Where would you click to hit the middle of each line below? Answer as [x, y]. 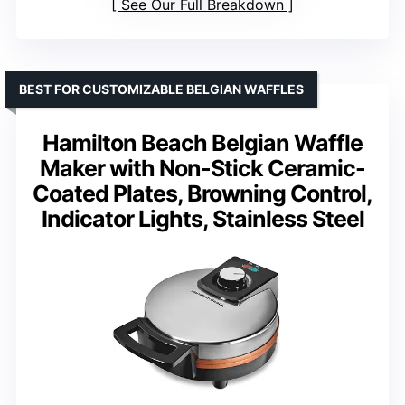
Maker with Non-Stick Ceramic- [202, 169]
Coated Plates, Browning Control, [202, 194]
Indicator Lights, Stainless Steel [202, 219]
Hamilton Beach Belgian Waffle [202, 143]
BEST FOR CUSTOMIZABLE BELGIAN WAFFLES [161, 89]
